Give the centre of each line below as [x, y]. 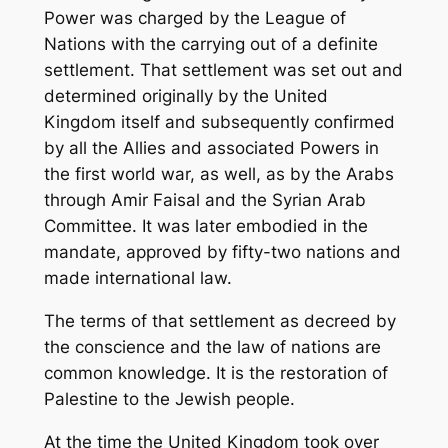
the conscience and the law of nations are [212, 347]
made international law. [137, 278]
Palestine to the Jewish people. [169, 399]
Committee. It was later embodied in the [205, 226]
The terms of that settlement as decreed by [219, 321]
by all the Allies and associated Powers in [211, 148]
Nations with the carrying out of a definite [210, 44]
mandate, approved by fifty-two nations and [222, 252]
